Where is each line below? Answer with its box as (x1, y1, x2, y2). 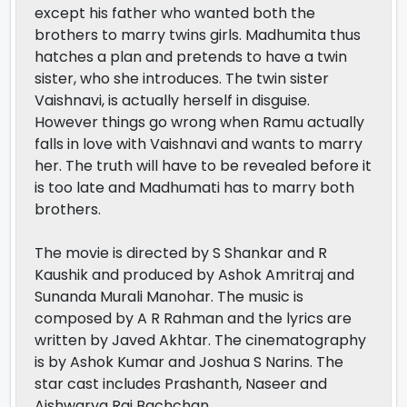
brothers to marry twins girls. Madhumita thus (35, 24, 361, 45)
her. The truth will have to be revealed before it (35, 154, 372, 176)
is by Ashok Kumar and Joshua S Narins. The (35, 351, 343, 372)
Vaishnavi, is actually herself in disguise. (35, 89, 310, 111)
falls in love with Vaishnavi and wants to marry (35, 133, 362, 154)
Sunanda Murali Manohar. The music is (35, 285, 303, 307)
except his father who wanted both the (35, 2, 315, 24)
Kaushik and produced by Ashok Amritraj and (35, 263, 354, 285)
